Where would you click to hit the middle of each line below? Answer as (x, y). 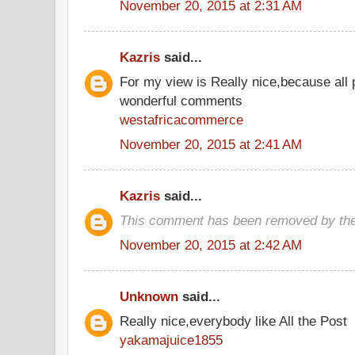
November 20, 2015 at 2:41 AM (211, 144)
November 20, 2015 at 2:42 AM (211, 244)
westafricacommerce (181, 119)
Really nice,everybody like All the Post (233, 321)
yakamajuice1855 (171, 340)
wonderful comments (181, 100)
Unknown (149, 296)
